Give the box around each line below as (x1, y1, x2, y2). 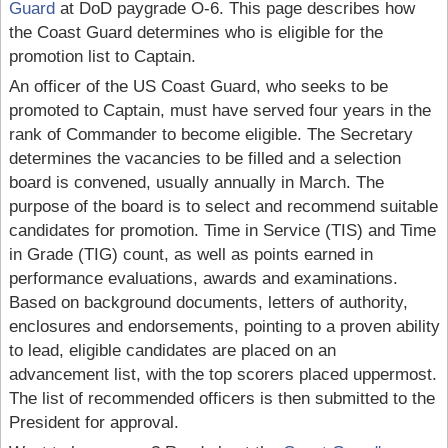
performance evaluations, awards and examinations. (8, 269, 398, 289)
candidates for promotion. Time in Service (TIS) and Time (8, 221, 436, 241)
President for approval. (8, 413, 179, 433)
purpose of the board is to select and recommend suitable (8, 197, 438, 217)
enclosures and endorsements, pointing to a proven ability (8, 317, 440, 337)
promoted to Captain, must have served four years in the (8, 101, 431, 121)
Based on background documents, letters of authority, (8, 293, 408, 313)
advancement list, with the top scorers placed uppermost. (8, 365, 437, 385)
